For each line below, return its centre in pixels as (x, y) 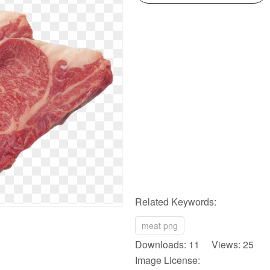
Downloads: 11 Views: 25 (194, 244)
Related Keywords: (176, 202)
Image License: (168, 260)
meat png (160, 225)
